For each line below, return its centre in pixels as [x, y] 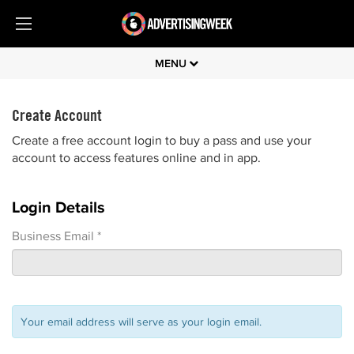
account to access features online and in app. [136, 158]
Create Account [57, 115]
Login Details [58, 207]
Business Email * [56, 236]
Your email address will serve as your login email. [141, 322]
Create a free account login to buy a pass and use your [162, 140]
